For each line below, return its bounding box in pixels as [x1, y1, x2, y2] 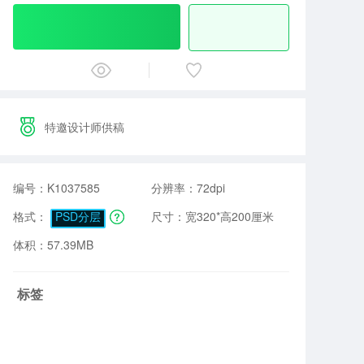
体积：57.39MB [13, 236, 93, 253]
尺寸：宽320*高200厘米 [151, 208, 274, 224]
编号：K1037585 [13, 180, 100, 196]
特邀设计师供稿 [45, 119, 124, 135]
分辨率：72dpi [151, 180, 225, 196]
